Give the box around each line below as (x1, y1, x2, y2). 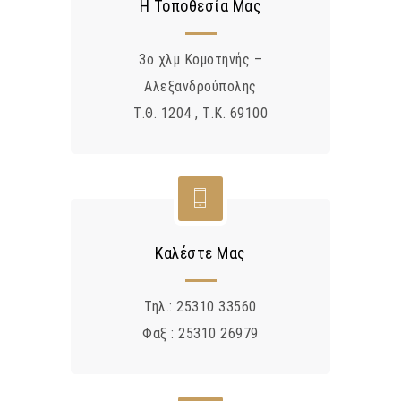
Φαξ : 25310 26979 (142, 325, 259, 343)
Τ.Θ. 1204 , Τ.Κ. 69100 (133, 105, 268, 123)
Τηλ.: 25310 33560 (144, 298, 257, 316)
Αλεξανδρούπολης (144, 78, 257, 96)
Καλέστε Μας (155, 243, 246, 263)
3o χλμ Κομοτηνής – (139, 51, 262, 69)
